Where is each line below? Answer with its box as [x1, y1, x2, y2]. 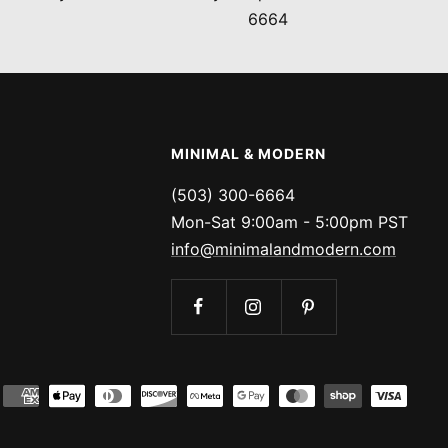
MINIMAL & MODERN [170, 145, 326, 162]
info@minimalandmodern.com [170, 239, 396, 259]
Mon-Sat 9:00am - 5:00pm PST [170, 212, 408, 232]
